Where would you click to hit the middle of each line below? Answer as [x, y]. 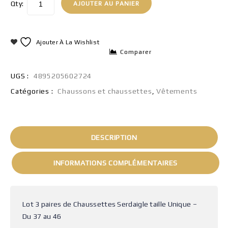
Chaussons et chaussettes [105, 91]
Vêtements [177, 91]
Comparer [136, 52]
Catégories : [33, 91]
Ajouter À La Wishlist [68, 42]
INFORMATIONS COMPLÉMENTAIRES [116, 163]
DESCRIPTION [114, 137]
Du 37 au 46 [42, 216]
